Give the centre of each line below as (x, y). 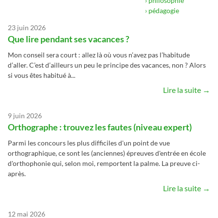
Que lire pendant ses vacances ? (69, 39)
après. (17, 173)
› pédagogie (162, 10)
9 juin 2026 (25, 115)
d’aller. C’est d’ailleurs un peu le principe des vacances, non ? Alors (107, 65)
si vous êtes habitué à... (42, 75)
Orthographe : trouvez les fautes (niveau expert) (100, 127)
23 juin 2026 (27, 27)
